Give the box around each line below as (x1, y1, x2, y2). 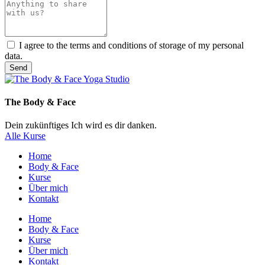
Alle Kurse (5, 131, 46, 141)
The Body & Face (5, 97, 76, 108)
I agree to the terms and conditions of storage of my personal (19, 40, 244, 50)
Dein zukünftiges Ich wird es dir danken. (5, 120, 157, 131)
